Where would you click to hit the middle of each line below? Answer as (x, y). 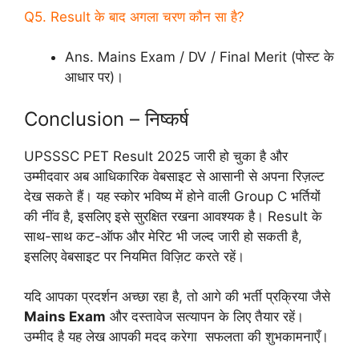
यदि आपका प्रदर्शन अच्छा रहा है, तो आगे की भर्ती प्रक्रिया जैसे (177, 297)
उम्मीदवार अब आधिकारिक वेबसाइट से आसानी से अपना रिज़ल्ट (174, 176)
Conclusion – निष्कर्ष (107, 119)
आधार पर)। (94, 77)
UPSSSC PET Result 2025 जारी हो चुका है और (156, 156)
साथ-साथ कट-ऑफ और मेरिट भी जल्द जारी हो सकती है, (163, 236)
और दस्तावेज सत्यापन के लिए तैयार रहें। (205, 317)
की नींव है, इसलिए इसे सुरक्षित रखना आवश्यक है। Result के (173, 216)
